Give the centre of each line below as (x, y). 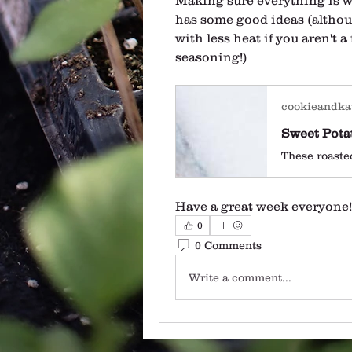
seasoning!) (211, 57)
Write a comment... (240, 277)
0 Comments (228, 245)
